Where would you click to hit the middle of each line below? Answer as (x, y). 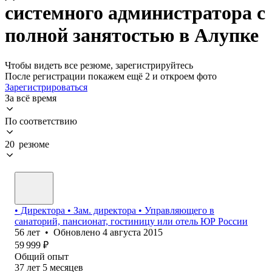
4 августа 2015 (133, 232)
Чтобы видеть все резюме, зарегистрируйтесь (99, 65)
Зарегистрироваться (46, 87)
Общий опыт (42, 256)
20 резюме (27, 144)
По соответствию (41, 121)
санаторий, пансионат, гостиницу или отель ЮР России (131, 221)
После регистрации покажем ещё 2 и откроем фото (111, 76)
